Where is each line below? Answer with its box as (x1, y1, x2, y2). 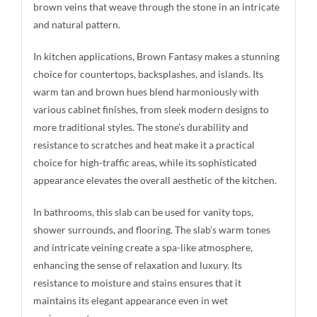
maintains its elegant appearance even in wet (33, 294, 228, 306)
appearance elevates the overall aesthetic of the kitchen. (33, 173, 277, 186)
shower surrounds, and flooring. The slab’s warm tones (33, 223, 270, 236)
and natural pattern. (33, 18, 120, 30)
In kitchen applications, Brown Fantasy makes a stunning (33, 50, 279, 62)
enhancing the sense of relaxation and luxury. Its (33, 258, 242, 271)
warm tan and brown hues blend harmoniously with (33, 85, 259, 98)
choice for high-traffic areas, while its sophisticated (33, 156, 257, 168)
